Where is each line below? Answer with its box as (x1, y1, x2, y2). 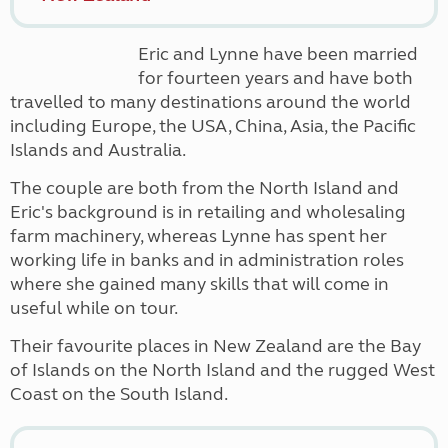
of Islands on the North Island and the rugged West (10, 359, 435, 381)
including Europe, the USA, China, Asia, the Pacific (10, 115, 416, 137)
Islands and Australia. (10, 139, 186, 161)
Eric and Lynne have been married (138, 43, 419, 65)
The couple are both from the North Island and (10, 177, 399, 199)
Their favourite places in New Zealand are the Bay (10, 335, 421, 357)
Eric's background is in (10, 201, 193, 223)
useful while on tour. (10, 297, 178, 319)
